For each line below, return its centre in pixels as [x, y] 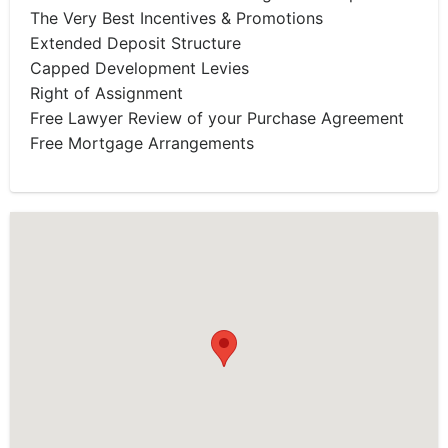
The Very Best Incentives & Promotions [176, 18]
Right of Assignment [106, 93]
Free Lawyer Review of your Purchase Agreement [217, 118]
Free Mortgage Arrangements [142, 143]
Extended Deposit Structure [135, 43]
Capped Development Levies [139, 68]
